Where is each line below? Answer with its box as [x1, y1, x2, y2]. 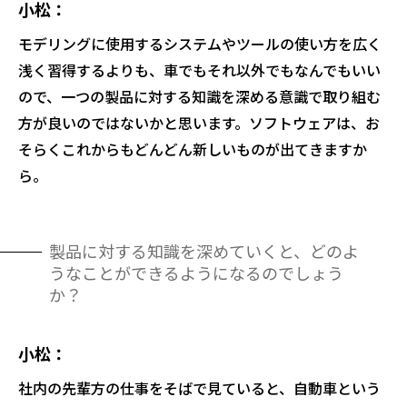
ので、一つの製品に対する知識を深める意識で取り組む [18, 85, 381, 108]
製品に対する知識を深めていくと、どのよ [49, 239, 359, 263]
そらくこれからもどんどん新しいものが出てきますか [18, 138, 367, 161]
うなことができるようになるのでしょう [49, 261, 343, 285]
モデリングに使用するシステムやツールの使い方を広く [18, 33, 382, 55]
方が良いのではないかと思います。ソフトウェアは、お [18, 112, 380, 134]
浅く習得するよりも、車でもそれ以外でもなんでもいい [18, 59, 381, 82]
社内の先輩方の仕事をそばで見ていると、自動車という [18, 377, 381, 400]
